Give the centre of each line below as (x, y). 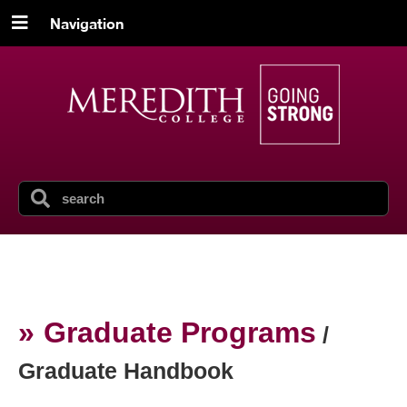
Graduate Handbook (126, 371)
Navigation (86, 23)
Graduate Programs (180, 333)
